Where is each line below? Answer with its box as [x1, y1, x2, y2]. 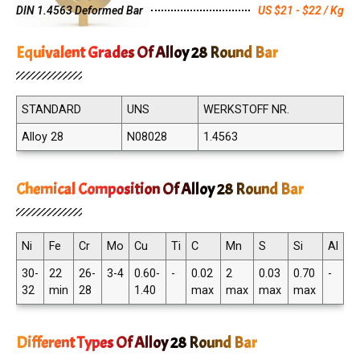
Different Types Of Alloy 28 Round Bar [16, 332, 257, 353]
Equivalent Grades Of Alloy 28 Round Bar [16, 42, 278, 63]
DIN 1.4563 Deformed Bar [16, 3, 143, 17]
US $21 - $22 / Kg [258, 3, 344, 17]
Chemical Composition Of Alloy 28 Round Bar [16, 178, 304, 199]
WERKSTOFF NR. [203, 102, 289, 117]
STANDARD [22, 102, 81, 117]
